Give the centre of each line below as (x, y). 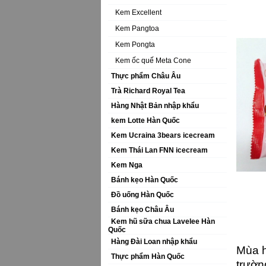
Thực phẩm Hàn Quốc (148, 256)
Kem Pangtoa (137, 28)
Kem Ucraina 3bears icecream (163, 135)
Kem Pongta (135, 45)
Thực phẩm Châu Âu (146, 76)
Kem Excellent (138, 12)
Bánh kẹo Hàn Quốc (145, 180)
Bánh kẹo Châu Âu (142, 210)
